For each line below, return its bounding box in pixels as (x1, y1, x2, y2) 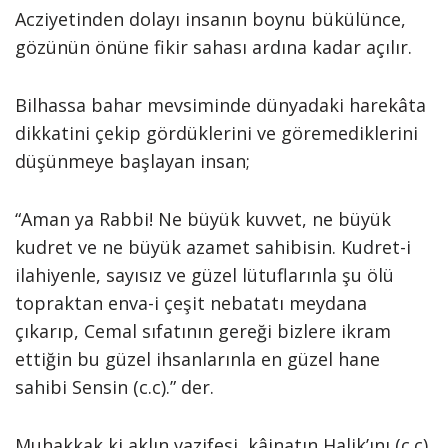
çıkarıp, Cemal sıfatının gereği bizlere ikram (15, 319, 391, 343)
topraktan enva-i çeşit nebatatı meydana (15, 291, 367, 315)
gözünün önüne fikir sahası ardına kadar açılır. (15, 35, 412, 59)
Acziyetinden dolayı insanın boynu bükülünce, (15, 7, 406, 31)
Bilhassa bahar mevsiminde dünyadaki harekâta (15, 93, 426, 117)
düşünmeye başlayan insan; (15, 149, 250, 173)
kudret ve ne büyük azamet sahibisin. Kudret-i (15, 235, 411, 259)
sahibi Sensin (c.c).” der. (15, 375, 214, 399)
